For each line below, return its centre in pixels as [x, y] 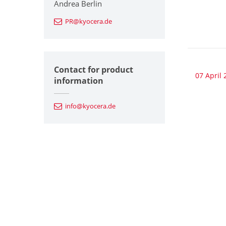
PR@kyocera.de [89, 21]
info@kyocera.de [90, 106]
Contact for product [94, 69]
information [79, 80]
